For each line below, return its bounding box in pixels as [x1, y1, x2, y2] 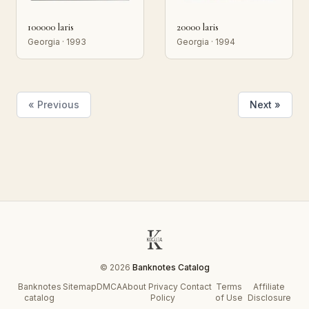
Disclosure [247, 292, 291, 303]
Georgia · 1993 [28, 37, 86, 47]
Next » [250, 99, 281, 110]
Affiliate [253, 281, 286, 292]
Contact [180, 281, 212, 292]
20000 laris [177, 21, 219, 33]
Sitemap [62, 281, 97, 292]
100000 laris [28, 21, 74, 33]
